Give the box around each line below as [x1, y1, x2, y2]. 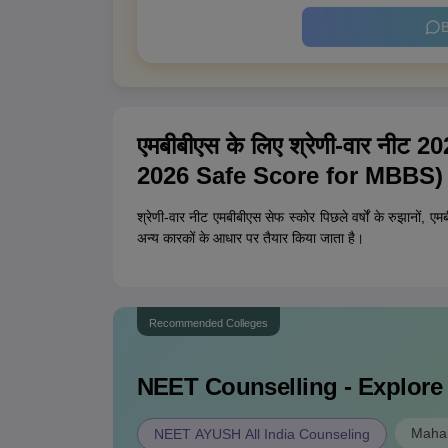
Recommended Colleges [148, 317, 268, 330]
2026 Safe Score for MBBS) [136, 162, 443, 190]
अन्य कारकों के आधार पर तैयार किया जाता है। [136, 230, 364, 247]
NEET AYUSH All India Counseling [153, 426, 370, 443]
